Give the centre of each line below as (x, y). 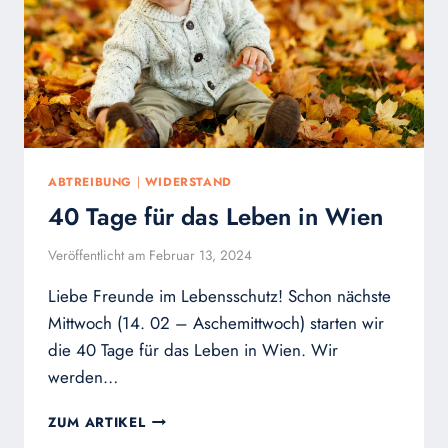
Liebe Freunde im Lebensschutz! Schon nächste (219, 295)
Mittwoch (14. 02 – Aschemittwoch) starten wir (216, 322)
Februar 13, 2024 (201, 254)
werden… (83, 376)
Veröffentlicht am (97, 254)
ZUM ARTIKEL (97, 421)
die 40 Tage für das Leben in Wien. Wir (193, 349)
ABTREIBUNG (90, 182)
